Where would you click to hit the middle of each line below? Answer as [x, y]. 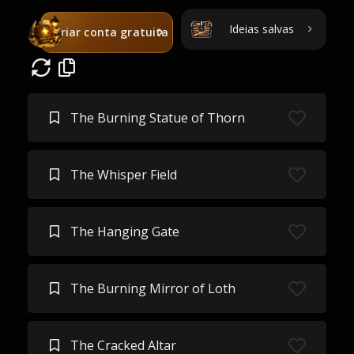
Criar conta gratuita [111, 32]
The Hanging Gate [124, 232]
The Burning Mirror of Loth [153, 288]
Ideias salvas [262, 29]
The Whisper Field [123, 175]
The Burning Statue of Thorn [157, 118]
